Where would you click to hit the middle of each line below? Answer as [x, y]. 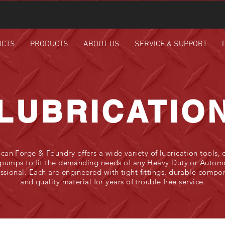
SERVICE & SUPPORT [171, 44]
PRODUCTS [49, 44]
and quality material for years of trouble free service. [113, 182]
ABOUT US [101, 44]
